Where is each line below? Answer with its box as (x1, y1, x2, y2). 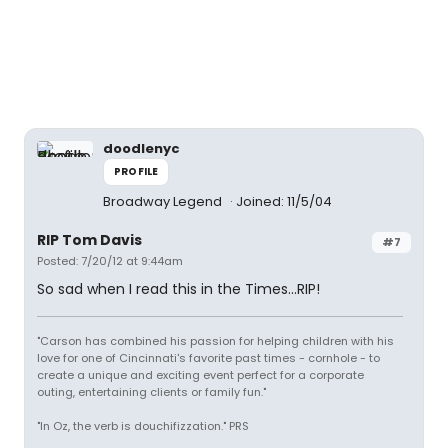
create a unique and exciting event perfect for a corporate (37, 367, 364, 384)
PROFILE (114, 164, 159, 180)
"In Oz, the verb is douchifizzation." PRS (37, 418, 249, 435)
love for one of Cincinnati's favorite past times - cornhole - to (37, 350, 380, 367)
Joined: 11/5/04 (236, 192, 332, 212)
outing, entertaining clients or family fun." (37, 384, 266, 401)
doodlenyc (103, 139, 180, 159)
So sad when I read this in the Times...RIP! (37, 279, 320, 300)
